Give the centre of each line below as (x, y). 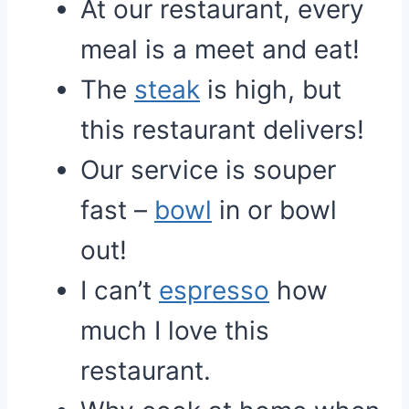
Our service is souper (208, 170)
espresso (214, 290)
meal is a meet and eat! (220, 49)
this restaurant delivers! (222, 130)
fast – (117, 210)
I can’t (120, 290)
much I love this (175, 330)
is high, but (271, 89)
